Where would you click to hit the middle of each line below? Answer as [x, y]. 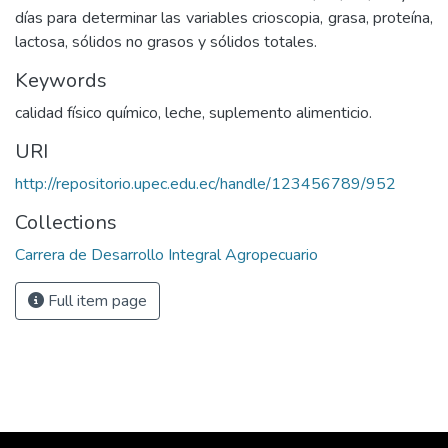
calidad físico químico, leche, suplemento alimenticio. [193, 113]
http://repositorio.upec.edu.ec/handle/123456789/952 [205, 184]
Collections [66, 222]
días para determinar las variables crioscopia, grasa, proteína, [224, 18]
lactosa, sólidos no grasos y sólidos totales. [166, 42]
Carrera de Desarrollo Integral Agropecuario [166, 255]
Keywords [61, 80]
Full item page [95, 301]
